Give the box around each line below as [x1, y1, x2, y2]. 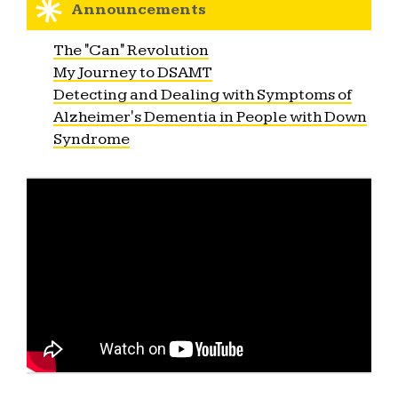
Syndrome [53, 129, 131, 148]
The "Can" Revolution [53, 40, 210, 60]
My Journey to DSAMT [53, 62, 213, 82]
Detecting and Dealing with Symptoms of [53, 84, 353, 104]
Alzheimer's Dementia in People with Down [53, 107, 368, 126]
